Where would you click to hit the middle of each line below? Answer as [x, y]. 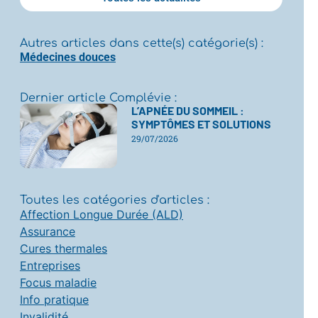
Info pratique [54, 299]
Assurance [47, 231]
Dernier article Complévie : [98, 98]
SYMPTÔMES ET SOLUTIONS [201, 124]
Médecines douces [67, 57]
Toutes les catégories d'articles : [114, 200]
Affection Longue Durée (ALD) [101, 214]
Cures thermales [63, 248]
